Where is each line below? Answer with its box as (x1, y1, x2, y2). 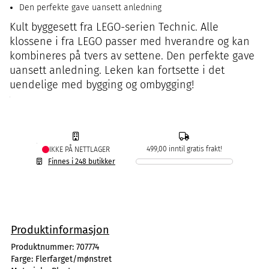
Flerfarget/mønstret (35, 254, 112, 264)
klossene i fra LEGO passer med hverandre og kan (10, 35, 250, 48)
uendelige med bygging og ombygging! (10, 78, 194, 91)
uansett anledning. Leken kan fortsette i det (10, 64, 225, 77)
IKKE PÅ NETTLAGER (49, 145, 110, 154)
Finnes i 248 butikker (48, 157, 115, 166)
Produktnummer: (11, 242, 76, 252)
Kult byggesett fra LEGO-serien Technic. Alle (10, 20, 219, 34)
